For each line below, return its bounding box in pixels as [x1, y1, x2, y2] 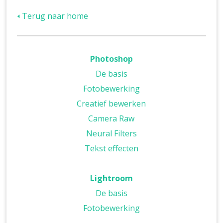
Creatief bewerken [77, 98, 146, 109]
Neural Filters [86, 127, 137, 139]
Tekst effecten [84, 142, 138, 154]
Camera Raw [88, 112, 135, 124]
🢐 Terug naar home [17, 10, 89, 21]
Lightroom [90, 172, 133, 184]
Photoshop [90, 53, 133, 64]
